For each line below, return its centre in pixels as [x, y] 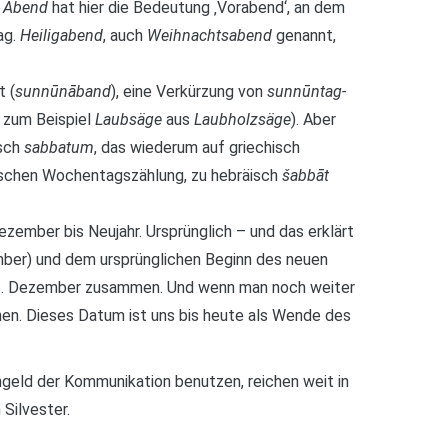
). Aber [313, 120]
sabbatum [59, 148]
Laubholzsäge [242, 120]
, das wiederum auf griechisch [197, 148]
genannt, [304, 36]
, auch [125, 36]
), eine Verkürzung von [189, 92]
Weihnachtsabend [209, 36]
